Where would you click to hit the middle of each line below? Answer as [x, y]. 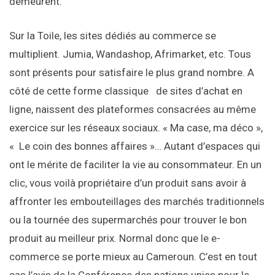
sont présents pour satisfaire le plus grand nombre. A [132, 73]
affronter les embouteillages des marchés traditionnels [137, 202]
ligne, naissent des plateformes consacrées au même [133, 110]
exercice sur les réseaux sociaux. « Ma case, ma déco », [136, 128]
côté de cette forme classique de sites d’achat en [126, 91]
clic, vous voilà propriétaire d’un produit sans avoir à [128, 183]
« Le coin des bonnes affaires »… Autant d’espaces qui [135, 146]
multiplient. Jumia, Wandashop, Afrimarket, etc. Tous [130, 54]
